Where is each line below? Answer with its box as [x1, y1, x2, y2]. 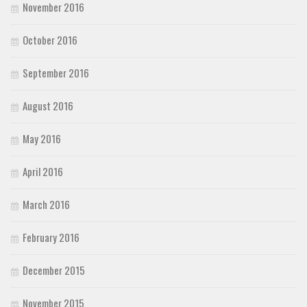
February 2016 [23, 230, 79, 245]
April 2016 [23, 164, 63, 180]
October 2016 [23, 32, 77, 48]
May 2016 [23, 131, 61, 147]
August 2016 [23, 98, 73, 114]
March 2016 [23, 197, 70, 212]
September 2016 [23, 65, 89, 81]
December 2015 [23, 262, 85, 278]
